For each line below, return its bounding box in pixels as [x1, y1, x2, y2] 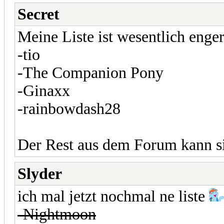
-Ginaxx [17, 81, 70, 99]
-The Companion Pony [17, 63, 163, 81]
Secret [17, 5, 59, 23]
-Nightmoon [17, 205, 96, 223]
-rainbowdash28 [17, 99, 120, 117]
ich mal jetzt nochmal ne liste [17, 187, 209, 205]
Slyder [17, 164, 62, 182]
